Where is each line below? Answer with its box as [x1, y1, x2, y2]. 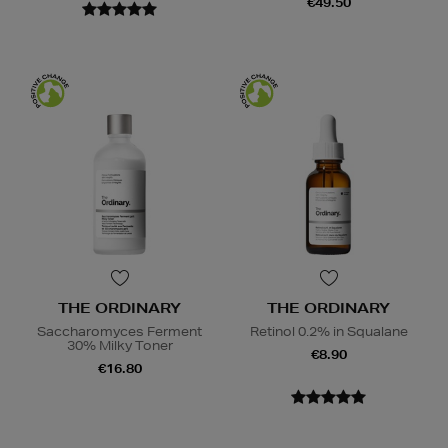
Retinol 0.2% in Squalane [249, 322, 408, 340]
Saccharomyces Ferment [37, 322, 202, 340]
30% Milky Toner [66, 336, 173, 354]
